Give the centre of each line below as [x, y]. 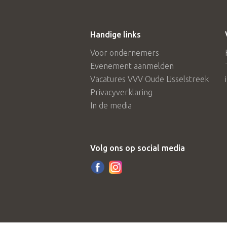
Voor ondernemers [125, 53]
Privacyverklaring [121, 92]
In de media [111, 105]
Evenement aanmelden [132, 66]
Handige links [116, 34]
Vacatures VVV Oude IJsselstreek [149, 79]
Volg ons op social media [138, 148]
